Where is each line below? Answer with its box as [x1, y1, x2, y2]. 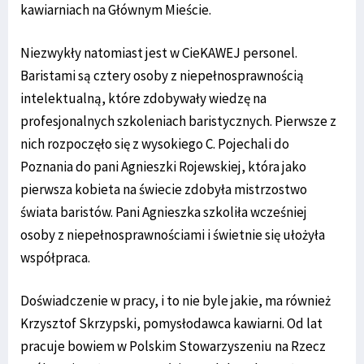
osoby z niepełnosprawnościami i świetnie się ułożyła [20, 226, 325, 245]
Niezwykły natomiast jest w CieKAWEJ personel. [20, 44, 297, 63]
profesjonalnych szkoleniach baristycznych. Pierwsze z [20, 112, 336, 131]
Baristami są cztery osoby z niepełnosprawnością [20, 67, 304, 85]
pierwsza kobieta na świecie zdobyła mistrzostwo [20, 180, 307, 199]
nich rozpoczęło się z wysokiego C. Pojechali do [20, 135, 289, 154]
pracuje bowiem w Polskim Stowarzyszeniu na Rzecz [20, 337, 326, 356]
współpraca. [20, 249, 90, 267]
